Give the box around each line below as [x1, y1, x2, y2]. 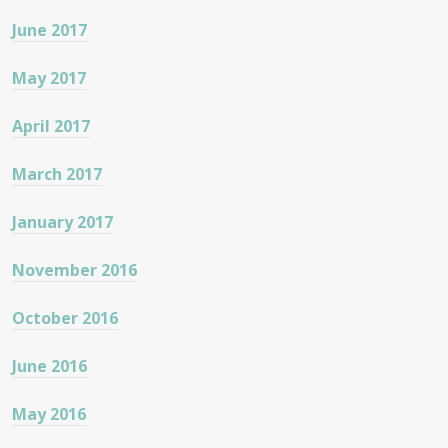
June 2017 [12, 19, 87, 42]
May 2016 [12, 403, 86, 426]
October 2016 [12, 307, 118, 330]
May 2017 [12, 67, 86, 90]
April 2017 [12, 115, 90, 138]
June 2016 [12, 355, 87, 378]
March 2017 [12, 163, 102, 186]
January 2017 [12, 211, 113, 234]
